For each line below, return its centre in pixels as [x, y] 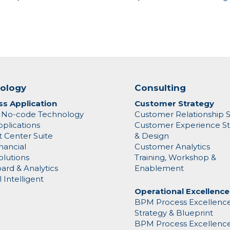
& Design [151, 136]
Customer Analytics [172, 147]
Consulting [160, 88]
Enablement [159, 168]
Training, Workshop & [175, 158]
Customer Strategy [174, 104]
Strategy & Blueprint [174, 213]
